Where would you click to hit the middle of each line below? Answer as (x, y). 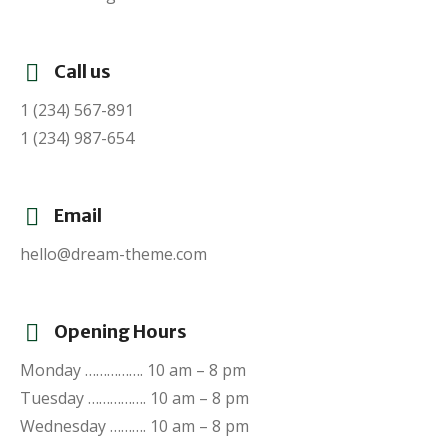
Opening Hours (120, 331)
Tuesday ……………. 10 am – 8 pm (134, 398)
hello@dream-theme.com (113, 254)
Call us (82, 71)
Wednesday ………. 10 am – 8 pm (134, 426)
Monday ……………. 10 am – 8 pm (133, 370)
